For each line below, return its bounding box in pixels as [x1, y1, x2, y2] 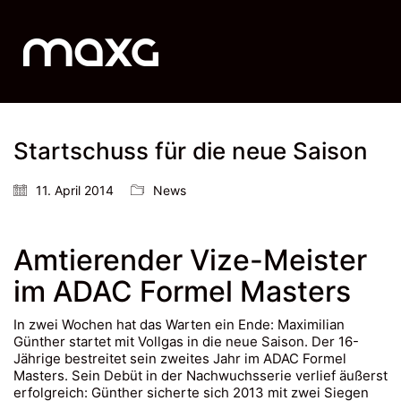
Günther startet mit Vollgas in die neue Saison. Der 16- [13, 332, 359, 350]
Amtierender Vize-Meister [13, 243, 367, 277]
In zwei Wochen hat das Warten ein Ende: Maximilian [13, 315, 345, 333]
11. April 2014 [36, 183, 114, 198]
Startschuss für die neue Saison [13, 137, 368, 165]
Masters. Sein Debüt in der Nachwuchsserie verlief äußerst [13, 366, 388, 384]
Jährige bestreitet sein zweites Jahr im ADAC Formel [13, 349, 346, 367]
